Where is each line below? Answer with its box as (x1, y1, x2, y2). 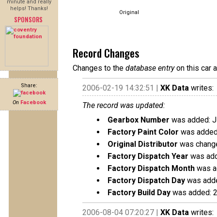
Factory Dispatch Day (108, 176, 185, 185)
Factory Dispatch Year (108, 152, 188, 161)
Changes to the (73, 63, 125, 73)
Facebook (20, 99, 46, 106)
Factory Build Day (108, 188, 170, 197)
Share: (21, 82, 37, 89)
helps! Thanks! (10, 5, 48, 12)
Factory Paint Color (108, 127, 179, 137)
